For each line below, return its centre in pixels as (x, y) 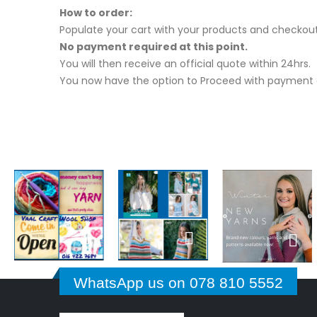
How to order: (96, 13)
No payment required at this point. (154, 47)
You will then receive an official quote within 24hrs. (185, 64)
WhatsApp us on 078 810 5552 (178, 283)
